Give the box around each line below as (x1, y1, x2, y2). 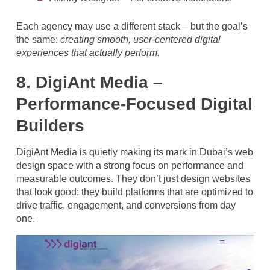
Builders (16, 116, 84, 136)
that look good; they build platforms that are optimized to (16, 187, 253, 198)
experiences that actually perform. (16, 48, 160, 58)
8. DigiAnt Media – (16, 73, 163, 92)
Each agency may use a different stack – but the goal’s (16, 21, 248, 32)
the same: (16, 34, 60, 45)
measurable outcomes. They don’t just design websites (16, 174, 250, 184)
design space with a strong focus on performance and (16, 160, 243, 171)
